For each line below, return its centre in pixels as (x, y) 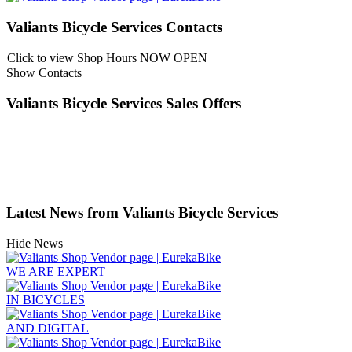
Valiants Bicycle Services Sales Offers (124, 104)
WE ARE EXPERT (56, 272)
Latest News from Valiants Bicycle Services (142, 213)
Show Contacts (44, 73)
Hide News (35, 244)
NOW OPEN (174, 58)
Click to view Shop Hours (72, 58)
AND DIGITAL (48, 328)
